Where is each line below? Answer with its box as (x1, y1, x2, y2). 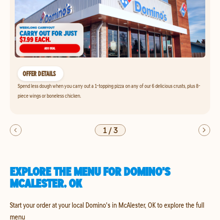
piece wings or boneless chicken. (18, 92, 81, 99)
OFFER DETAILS (23, 69, 55, 78)
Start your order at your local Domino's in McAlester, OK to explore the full (10, 200, 204, 210)
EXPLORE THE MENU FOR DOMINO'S (10, 164, 170, 179)
